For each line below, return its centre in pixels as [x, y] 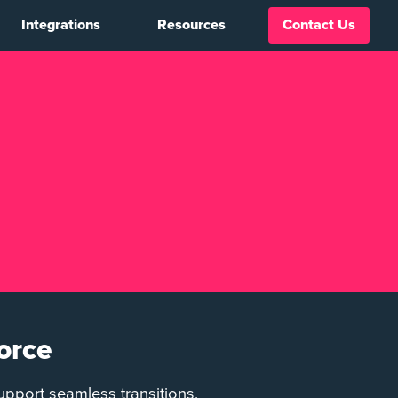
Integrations [61, 25]
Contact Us [319, 25]
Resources [191, 25]
